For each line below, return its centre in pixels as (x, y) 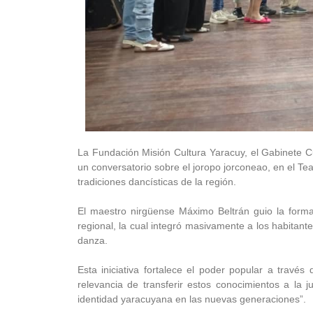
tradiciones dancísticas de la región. (157, 181)
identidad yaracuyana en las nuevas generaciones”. (192, 299)
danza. (93, 240)
